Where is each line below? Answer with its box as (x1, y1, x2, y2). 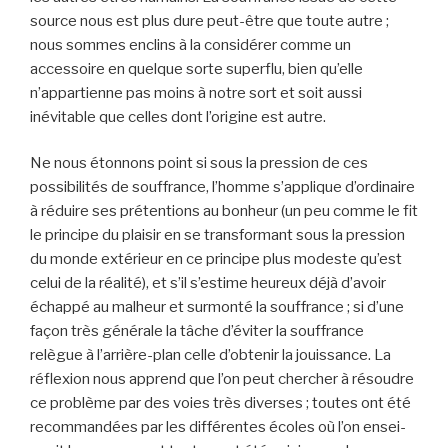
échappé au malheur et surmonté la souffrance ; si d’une (30, 298, 404, 317)
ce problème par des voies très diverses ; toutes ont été (30, 394, 411, 413)
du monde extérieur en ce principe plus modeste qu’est (30, 250, 402, 269)
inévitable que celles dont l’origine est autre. (30, 107, 326, 126)
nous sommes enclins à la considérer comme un (30, 35, 351, 54)
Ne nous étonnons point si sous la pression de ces (30, 154, 368, 173)
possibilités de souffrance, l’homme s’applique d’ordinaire (30, 178, 415, 197)
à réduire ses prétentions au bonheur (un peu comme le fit (30, 202, 418, 221)
